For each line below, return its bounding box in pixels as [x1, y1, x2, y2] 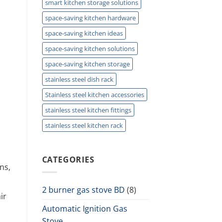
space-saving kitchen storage [45, 59, 130, 68]
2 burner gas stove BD [42, 184, 125, 195]
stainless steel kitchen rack [45, 120, 123, 130]
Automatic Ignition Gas [42, 203, 127, 214]
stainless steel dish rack [45, 74, 113, 84]
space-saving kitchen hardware [45, 13, 136, 22]
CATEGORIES [42, 154, 95, 165]
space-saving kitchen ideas [45, 28, 123, 38]
